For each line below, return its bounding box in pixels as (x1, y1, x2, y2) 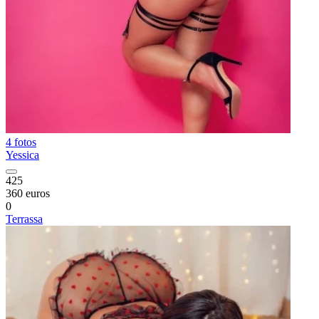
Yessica (6, 149, 39, 161)
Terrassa (6, 213, 43, 225)
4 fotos (6, 136, 36, 148)
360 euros (6, 187, 50, 199)
